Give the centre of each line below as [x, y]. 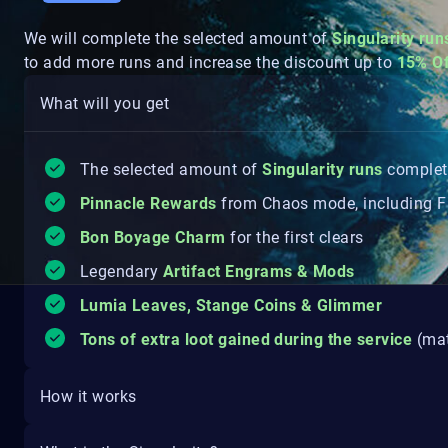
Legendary [121, 271]
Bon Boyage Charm [153, 237]
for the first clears [299, 237]
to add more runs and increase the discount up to [210, 62]
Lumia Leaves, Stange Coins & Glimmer [231, 305]
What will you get [105, 103]
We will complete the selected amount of [178, 38]
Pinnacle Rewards [151, 203]
